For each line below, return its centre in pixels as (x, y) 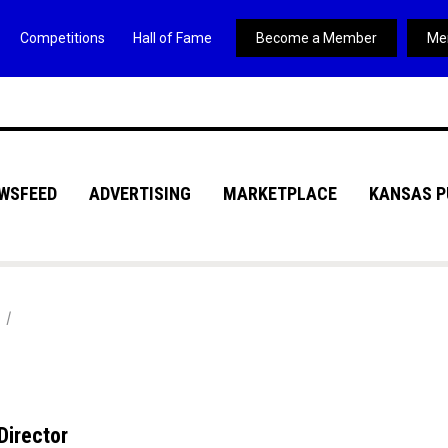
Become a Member (316, 38)
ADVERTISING (139, 193)
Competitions (62, 38)
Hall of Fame (172, 38)
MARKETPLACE (279, 193)
